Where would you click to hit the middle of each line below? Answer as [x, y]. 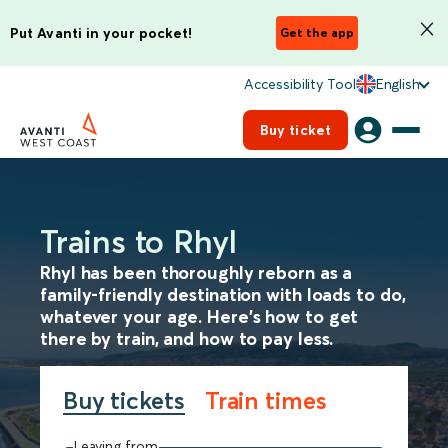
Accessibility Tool [300, 84]
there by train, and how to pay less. [187, 338]
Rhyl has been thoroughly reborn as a [196, 272]
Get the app [317, 32]
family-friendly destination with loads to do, [223, 294]
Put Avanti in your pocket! [101, 32]
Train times [265, 400]
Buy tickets [123, 400]
